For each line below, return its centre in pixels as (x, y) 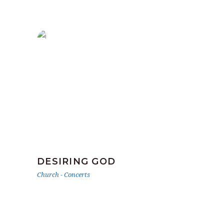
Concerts (77, 174)
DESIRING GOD (76, 161)
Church (48, 174)
